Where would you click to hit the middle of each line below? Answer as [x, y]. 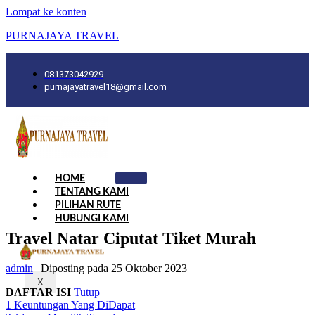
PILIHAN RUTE [88, 205]
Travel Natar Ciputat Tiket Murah [131, 238]
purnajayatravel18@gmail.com [105, 87]
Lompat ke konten [46, 12]
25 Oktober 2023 [149, 268]
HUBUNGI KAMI [92, 219]
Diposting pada [75, 268]
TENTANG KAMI [92, 192]
